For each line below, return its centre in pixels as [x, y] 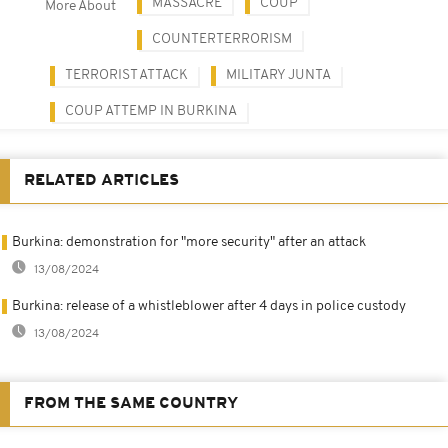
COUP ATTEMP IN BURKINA [151, 111]
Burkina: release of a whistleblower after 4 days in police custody [209, 306]
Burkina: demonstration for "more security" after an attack [189, 242]
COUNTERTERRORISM [222, 39]
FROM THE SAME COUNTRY [131, 403]
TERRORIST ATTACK [126, 75]
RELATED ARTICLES [101, 180]
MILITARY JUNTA [278, 75]
